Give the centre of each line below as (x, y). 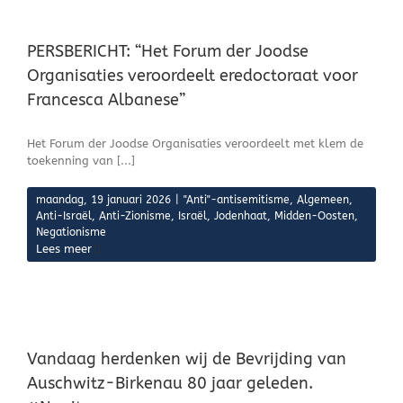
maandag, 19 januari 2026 (103, 200)
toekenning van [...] (81, 161)
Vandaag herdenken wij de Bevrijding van (187, 359)
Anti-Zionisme (135, 216)
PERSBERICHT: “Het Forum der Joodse (168, 51)
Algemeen (323, 200)
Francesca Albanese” (106, 100)
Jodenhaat (241, 216)
